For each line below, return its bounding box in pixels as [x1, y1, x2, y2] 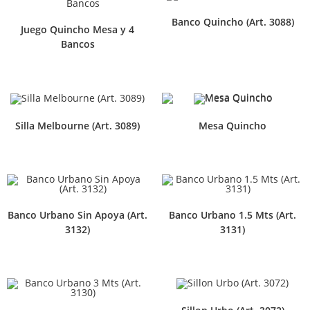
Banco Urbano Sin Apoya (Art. [8, 208, 147, 221]
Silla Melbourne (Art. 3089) [15, 118, 140, 132]
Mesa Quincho [199, 118, 266, 132]
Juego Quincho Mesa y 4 [21, 23, 134, 37]
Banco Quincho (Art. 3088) [171, 15, 294, 28]
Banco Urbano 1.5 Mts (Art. [169, 208, 296, 221]
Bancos [60, 37, 95, 51]
